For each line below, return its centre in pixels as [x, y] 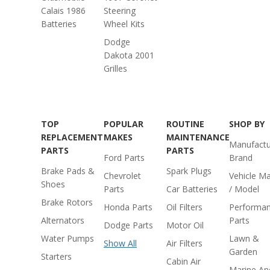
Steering [120, 11]
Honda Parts [128, 207]
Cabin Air [184, 261]
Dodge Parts [128, 225]
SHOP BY [247, 124]
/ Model [244, 189]
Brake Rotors [67, 202]
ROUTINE [185, 124]
